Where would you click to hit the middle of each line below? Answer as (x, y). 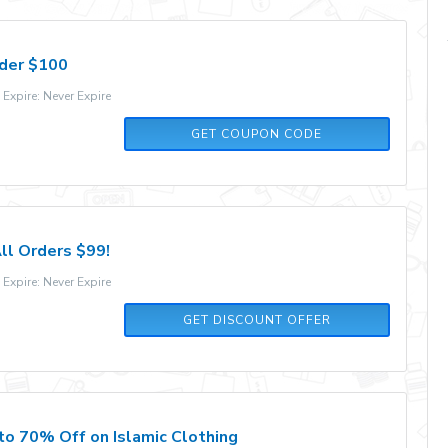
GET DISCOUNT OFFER (256, 320)
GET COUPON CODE (257, 134)
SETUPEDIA (256, 134)
